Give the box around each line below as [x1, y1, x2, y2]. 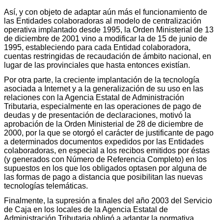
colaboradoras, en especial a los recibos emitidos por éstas [4, 146, 210, 155]
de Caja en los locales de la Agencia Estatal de [4, 205, 168, 214]
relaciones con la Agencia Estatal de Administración [4, 93, 184, 102]
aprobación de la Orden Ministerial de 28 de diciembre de [4, 119, 203, 128]
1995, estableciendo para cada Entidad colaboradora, [4, 43, 191, 52]
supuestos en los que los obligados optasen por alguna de [4, 164, 207, 172]
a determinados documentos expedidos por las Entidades [4, 137, 204, 146]
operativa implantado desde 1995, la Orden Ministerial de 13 [4, 25, 214, 34]
